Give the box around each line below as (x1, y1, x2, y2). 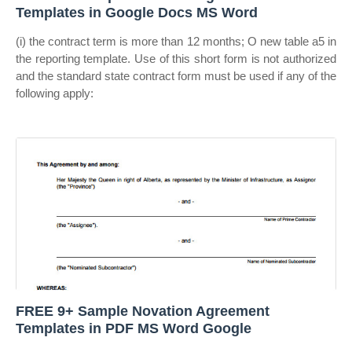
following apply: (16, 86, 93, 100)
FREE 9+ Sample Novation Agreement (16, 303, 269, 319)
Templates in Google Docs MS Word (16, 5, 258, 20)
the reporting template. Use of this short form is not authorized (16, 52, 336, 65)
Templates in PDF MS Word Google (16, 321, 251, 336)
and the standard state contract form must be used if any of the (16, 69, 336, 82)
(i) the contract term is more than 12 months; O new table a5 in (16, 35, 336, 48)
